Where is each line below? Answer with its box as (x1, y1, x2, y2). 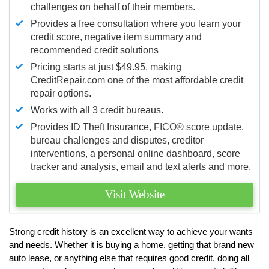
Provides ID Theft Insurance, (31, 121, 154, 132)
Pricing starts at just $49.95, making (31, 61, 181, 72)
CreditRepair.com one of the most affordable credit (31, 74, 243, 85)
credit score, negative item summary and (31, 31, 202, 42)
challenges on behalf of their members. (31, 1, 195, 12)
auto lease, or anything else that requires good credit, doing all (9, 252, 249, 263)
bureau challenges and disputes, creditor (31, 134, 204, 145)
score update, (184, 121, 244, 132)
